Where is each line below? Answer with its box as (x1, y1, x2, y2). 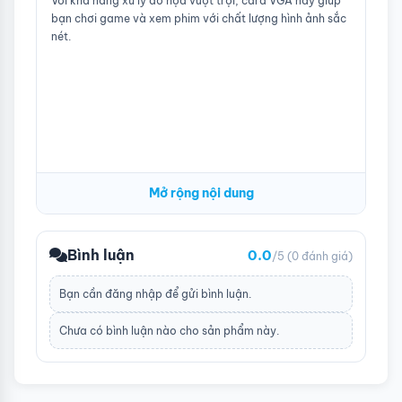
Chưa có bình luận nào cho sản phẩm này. (59, 323, 279, 337)
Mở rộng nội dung (148, 185, 254, 202)
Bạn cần (59, 286, 105, 301)
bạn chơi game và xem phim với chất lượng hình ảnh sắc (51, 11, 346, 25)
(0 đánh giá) (287, 249, 353, 263)
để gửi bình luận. (162, 286, 251, 301)
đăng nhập (105, 286, 162, 301)
